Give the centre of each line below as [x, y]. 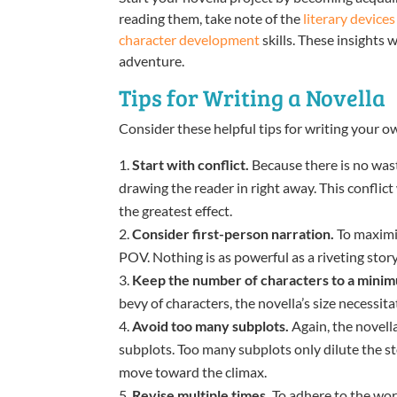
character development [190, 39]
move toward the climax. [193, 371]
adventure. [152, 60]
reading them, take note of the [211, 18]
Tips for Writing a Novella [253, 97]
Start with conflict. [191, 164]
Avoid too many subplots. [211, 325]
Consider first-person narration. [235, 233]
